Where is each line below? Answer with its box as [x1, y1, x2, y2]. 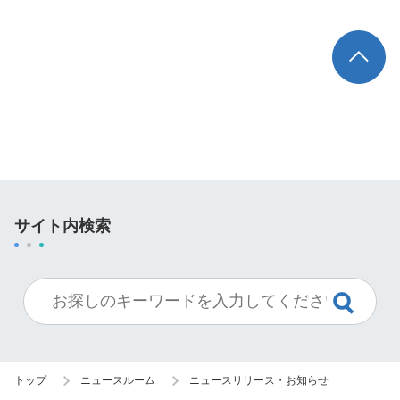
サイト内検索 [14, 217, 111, 235]
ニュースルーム [80, 374, 155, 387]
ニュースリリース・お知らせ [189, 374, 329, 387]
